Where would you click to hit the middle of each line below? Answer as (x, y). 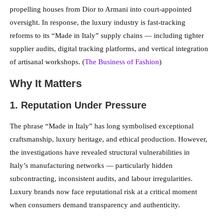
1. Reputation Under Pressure (78, 105)
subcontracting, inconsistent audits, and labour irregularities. (101, 179)
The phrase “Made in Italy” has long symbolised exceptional (102, 126)
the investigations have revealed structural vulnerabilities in (100, 153)
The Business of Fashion (122, 62)
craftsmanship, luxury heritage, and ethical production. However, (109, 139)
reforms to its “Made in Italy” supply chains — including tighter (107, 36)
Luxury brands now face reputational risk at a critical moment (103, 192)
